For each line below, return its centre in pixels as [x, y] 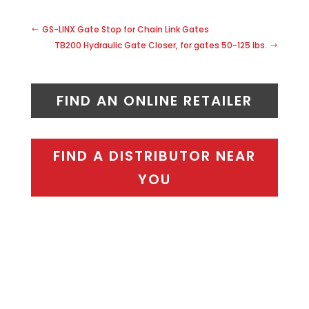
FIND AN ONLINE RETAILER [154, 100]
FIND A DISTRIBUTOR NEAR [154, 156]
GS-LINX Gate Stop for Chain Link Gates [125, 29]
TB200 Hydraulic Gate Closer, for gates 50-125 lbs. [161, 45]
